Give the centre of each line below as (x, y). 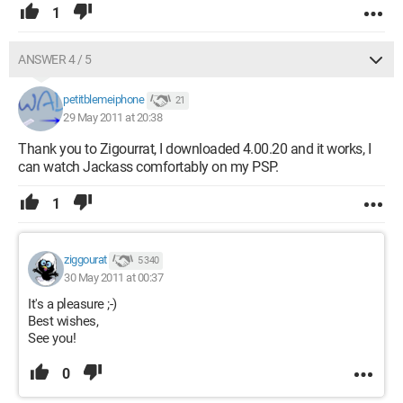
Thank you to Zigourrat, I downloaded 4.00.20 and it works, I (194, 149)
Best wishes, (63, 321)
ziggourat (85, 260)
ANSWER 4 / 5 (54, 59)
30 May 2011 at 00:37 (113, 278)
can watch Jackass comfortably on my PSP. (148, 167)
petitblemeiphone (103, 100)
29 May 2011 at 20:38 (112, 117)
